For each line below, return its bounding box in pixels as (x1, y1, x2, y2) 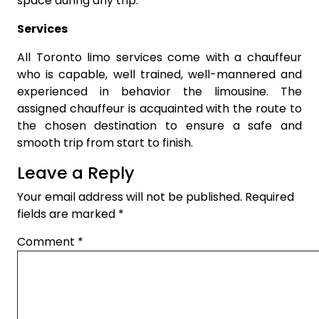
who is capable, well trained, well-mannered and (17, 66, 302, 83)
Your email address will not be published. (17, 188, 242, 205)
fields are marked (17, 205, 118, 222)
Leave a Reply (17, 160, 135, 184)
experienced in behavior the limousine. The (17, 83, 302, 100)
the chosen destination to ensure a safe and (17, 117, 302, 134)
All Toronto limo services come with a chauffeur (17, 48, 302, 66)
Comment (17, 233, 78, 250)
